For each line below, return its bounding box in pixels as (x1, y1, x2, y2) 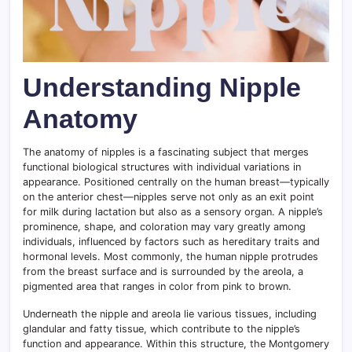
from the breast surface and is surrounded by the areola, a (23, 265, 303, 277)
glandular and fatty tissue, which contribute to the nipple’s (23, 322, 300, 335)
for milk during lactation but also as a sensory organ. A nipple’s (23, 205, 323, 218)
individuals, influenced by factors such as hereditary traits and (23, 235, 320, 247)
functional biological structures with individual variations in (23, 160, 301, 173)
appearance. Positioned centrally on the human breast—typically (23, 175, 329, 188)
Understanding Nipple (23, 72, 301, 102)
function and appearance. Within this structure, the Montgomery (23, 337, 329, 350)
